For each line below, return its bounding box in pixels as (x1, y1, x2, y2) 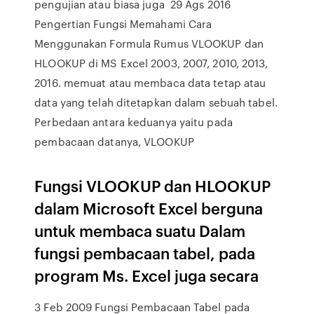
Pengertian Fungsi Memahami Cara (34, 16, 212, 32)
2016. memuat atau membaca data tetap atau (34, 75, 266, 90)
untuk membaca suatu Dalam (34, 219, 246, 241)
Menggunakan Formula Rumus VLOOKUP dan (34, 36, 264, 51)
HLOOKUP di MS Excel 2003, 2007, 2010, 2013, (34, 55, 268, 71)
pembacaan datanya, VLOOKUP (34, 134, 197, 149)
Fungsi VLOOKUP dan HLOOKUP (34, 175, 271, 196)
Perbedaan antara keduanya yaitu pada (34, 114, 233, 130)
